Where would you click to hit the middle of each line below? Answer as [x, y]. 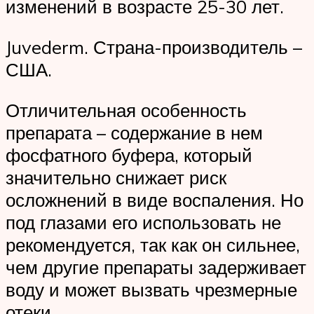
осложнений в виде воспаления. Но [155, 199]
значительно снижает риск [116, 177]
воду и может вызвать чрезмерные [151, 289]
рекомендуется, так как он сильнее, [153, 244]
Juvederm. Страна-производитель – [154, 47]
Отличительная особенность [126, 110]
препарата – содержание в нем [134, 132]
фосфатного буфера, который [129, 155]
